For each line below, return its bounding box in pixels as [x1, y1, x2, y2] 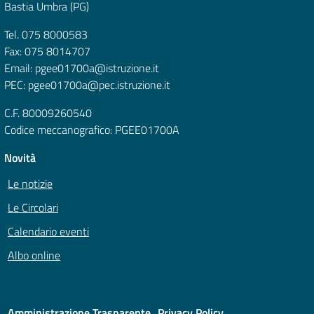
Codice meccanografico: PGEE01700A [4, 121, 179, 139]
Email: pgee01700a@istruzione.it [4, 60, 159, 77]
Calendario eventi [8, 223, 89, 240]
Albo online [8, 247, 60, 264]
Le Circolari [8, 199, 58, 217]
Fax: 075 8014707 [4, 43, 90, 60]
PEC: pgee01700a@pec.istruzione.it [4, 76, 170, 94]
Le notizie [8, 175, 53, 193]
